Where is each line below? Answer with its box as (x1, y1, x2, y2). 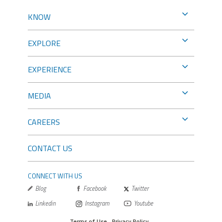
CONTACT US (28, 142, 72, 154)
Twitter (131, 183, 149, 193)
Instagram (85, 198, 110, 208)
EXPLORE (28, 37, 60, 49)
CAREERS (28, 115, 60, 128)
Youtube (134, 198, 153, 208)
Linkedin (35, 198, 55, 208)
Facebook (83, 183, 107, 193)
